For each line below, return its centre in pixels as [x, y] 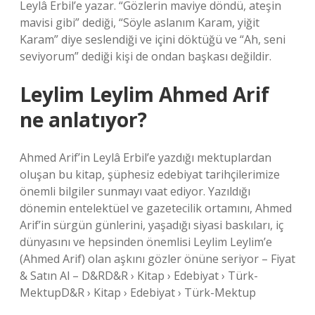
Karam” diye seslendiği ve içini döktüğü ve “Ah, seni [153, 39]
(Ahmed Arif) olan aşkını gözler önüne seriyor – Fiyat [157, 259]
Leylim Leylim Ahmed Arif [144, 94]
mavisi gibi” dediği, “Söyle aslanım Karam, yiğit [140, 22]
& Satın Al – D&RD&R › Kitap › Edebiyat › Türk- [139, 276]
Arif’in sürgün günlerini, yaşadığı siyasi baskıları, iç [152, 225]
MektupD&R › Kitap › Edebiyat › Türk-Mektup [138, 292]
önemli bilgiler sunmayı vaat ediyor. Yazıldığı [135, 191]
